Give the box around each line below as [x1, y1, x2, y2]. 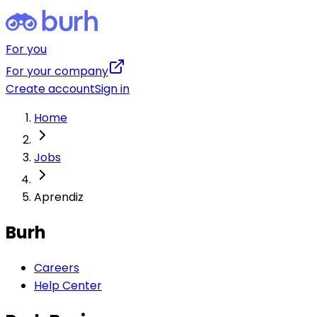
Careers [34, 259, 79, 276]
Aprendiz [34, 189, 83, 205]
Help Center [34, 277, 102, 294]
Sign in [95, 81, 129, 97]
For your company [6, 63, 108, 79]
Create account [6, 81, 95, 97]
